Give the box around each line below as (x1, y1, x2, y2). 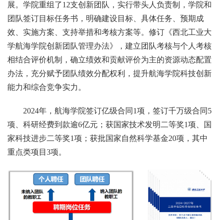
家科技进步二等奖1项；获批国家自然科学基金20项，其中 (7, 134, 208, 143)
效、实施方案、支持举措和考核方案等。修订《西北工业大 (7, 28, 212, 37)
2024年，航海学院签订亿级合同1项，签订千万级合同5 (23, 107, 212, 115)
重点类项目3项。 (7, 148, 66, 157)
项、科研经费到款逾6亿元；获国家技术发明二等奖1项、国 (7, 120, 212, 129)
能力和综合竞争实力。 (7, 83, 86, 92)
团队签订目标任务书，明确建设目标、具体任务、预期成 (7, 14, 204, 23)
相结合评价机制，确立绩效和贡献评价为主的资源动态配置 (7, 55, 212, 64)
